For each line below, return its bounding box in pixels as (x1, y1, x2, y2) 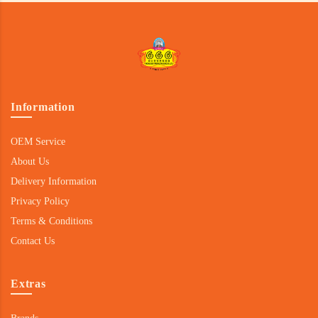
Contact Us (11, 236, 55, 247)
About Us (11, 156, 49, 168)
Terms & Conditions (11, 216, 92, 227)
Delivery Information (11, 176, 97, 187)
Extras (11, 278, 46, 290)
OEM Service (11, 136, 65, 148)
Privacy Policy (11, 196, 70, 207)
